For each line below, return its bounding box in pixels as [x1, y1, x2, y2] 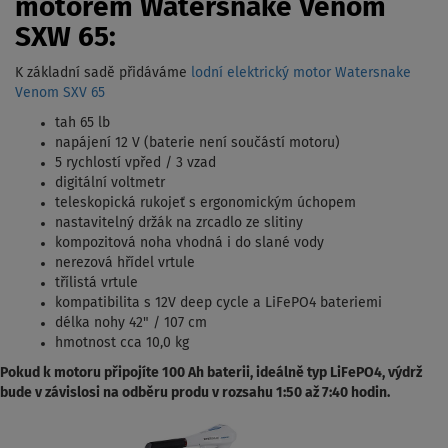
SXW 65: [15, 23, 116, 52]
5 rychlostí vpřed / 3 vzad [55, 155, 216, 170]
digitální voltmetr [55, 175, 165, 190]
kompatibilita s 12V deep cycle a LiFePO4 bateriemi [55, 295, 382, 310]
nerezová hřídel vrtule [55, 255, 195, 270]
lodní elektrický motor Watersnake [191, 65, 411, 80]
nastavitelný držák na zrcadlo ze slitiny [55, 215, 303, 230]
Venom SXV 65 [15, 85, 109, 100]
